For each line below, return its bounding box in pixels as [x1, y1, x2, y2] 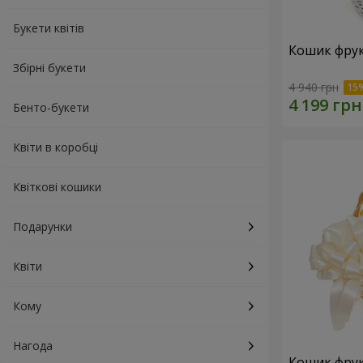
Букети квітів [13, 20, 84, 36]
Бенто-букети [13, 100, 89, 115]
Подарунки [13, 219, 72, 234]
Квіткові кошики [13, 179, 101, 194]
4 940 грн [288, 79, 339, 96]
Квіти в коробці [13, 139, 98, 155]
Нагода [13, 338, 53, 353]
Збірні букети [13, 60, 86, 75]
